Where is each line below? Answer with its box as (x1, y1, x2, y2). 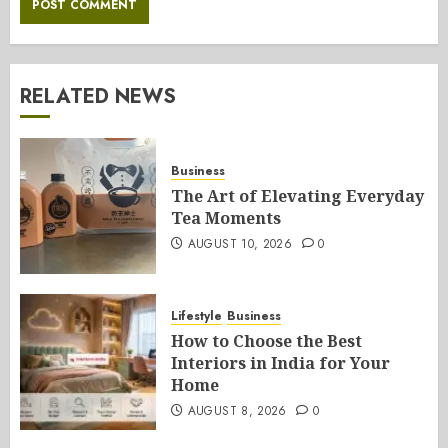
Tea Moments (171, 207, 281, 230)
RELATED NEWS (20, 82, 176, 112)
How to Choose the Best (171, 330, 362, 353)
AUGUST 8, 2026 (187, 402, 287, 421)
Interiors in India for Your (171, 352, 390, 375)
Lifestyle (171, 307, 222, 326)
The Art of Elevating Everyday (171, 185, 424, 208)
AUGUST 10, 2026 (187, 235, 293, 254)
